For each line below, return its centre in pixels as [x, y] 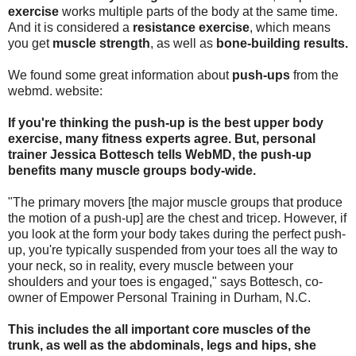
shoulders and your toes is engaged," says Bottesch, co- [165, 281]
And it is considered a [70, 27]
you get [30, 43]
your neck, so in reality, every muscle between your [151, 265]
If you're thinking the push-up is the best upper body [166, 122]
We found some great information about [120, 75]
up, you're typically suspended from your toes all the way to [173, 250]
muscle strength [101, 43]
